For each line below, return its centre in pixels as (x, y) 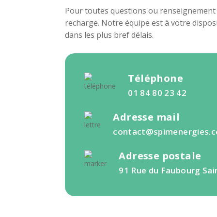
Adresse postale (160, 156)
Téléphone (156, 78)
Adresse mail (147, 117)
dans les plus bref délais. (109, 35)
